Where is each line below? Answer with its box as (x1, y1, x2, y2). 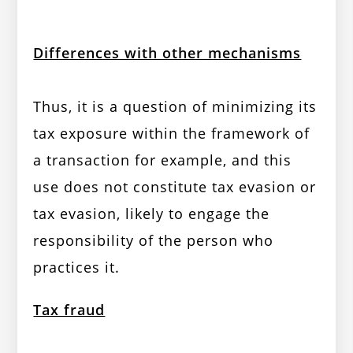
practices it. (33, 258, 121, 277)
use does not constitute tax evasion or (33, 177, 317, 197)
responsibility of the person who (33, 231, 274, 251)
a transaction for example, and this (33, 150, 292, 170)
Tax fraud (33, 300, 106, 320)
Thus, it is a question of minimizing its (33, 97, 318, 117)
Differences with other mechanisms (33, 43, 302, 63)
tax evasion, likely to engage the (33, 204, 270, 224)
